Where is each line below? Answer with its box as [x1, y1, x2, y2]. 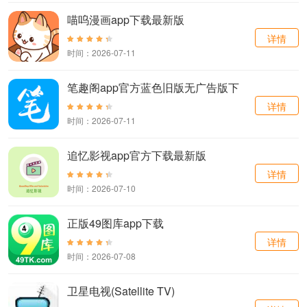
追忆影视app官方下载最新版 [67, 147, 206, 164]
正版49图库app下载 [67, 215, 164, 232]
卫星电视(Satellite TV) [67, 283, 175, 299]
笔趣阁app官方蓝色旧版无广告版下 [67, 79, 239, 96]
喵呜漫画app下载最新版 [67, 12, 184, 28]
